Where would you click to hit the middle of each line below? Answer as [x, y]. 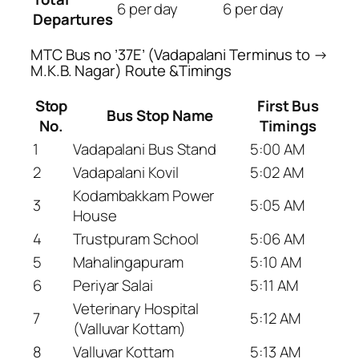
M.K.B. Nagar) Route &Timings [131, 71]
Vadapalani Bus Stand [145, 149]
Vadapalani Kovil [126, 172]
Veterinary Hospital [136, 308]
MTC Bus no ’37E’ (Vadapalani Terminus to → [179, 55]
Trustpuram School [136, 238]
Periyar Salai [113, 285]
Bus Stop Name [160, 115]
